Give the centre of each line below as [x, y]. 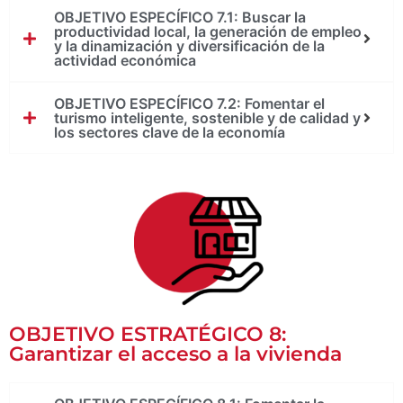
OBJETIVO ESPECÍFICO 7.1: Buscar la [180, 18]
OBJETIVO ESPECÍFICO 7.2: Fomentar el [189, 104]
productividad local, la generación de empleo [208, 32]
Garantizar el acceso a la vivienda [175, 354]
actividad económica [125, 61]
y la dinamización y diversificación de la [189, 46]
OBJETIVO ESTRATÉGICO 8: [148, 335]
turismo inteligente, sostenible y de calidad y [207, 118]
